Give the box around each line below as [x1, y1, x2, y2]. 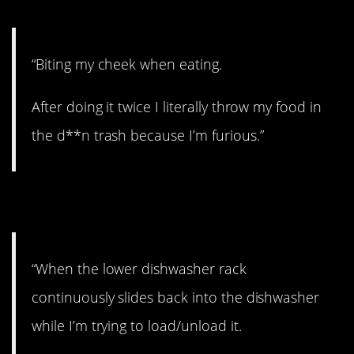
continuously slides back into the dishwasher [32, 288, 320, 307]
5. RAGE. [12, 182, 133, 224]
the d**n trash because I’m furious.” [32, 125, 264, 145]
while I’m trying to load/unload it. [32, 316, 242, 336]
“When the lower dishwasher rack [32, 259, 247, 279]
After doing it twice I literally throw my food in [32, 96, 322, 116]
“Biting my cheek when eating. [32, 54, 222, 73]
